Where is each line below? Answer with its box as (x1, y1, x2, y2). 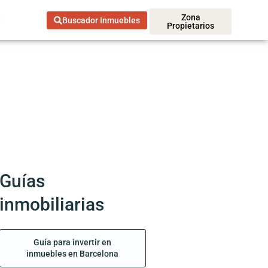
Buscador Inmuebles (62, 15, 140, 25)
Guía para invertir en (33, 237, 112, 248)
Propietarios (167, 20, 215, 31)
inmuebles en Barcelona (26, 249, 119, 259)
